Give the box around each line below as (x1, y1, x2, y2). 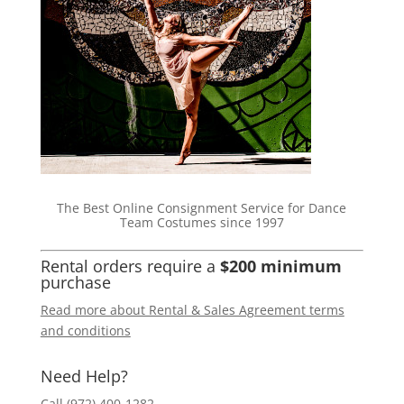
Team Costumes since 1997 (119, 214, 284, 232)
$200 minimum (219, 254, 342, 277)
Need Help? (40, 364, 128, 387)
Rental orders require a (40, 254, 220, 277)
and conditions (40, 321, 131, 339)
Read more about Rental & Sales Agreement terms (40, 300, 344, 318)
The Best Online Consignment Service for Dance (57, 199, 347, 217)
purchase (40, 271, 111, 293)
